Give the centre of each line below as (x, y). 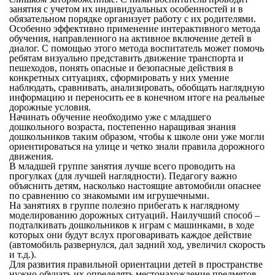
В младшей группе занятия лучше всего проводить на (122, 166)
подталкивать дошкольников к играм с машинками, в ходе (131, 225)
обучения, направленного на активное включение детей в (130, 39)
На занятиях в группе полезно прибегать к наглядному (124, 206)
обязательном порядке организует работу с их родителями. (132, 19)
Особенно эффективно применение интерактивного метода (134, 29)
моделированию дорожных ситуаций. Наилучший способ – (134, 215)
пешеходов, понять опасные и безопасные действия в (121, 68)
